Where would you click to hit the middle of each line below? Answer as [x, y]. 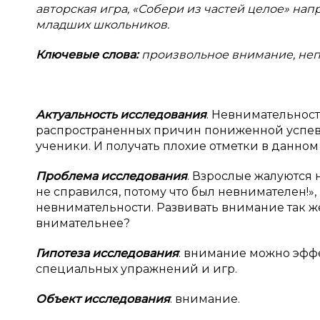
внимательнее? [83, 223]
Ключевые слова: [89, 55]
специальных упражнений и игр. [136, 269]
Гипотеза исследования [107, 253]
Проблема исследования [111, 176]
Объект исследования [103, 299]
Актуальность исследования [121, 115]
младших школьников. [102, 25]
